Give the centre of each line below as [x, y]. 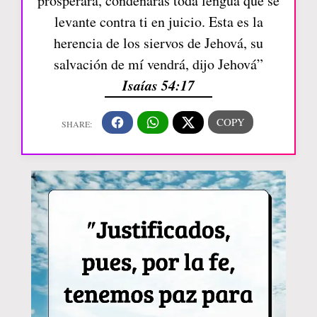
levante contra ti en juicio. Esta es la [158, 22]
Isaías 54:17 [158, 85]
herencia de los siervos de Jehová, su [158, 43]
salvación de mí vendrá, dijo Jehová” [158, 64]
